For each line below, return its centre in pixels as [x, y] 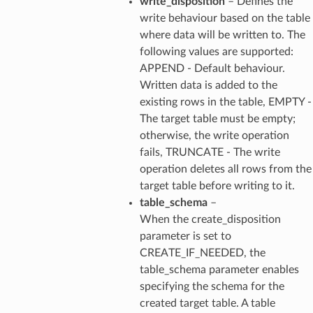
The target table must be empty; [217, 118]
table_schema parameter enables [219, 269]
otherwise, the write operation [214, 135]
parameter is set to [185, 236]
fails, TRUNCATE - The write [210, 152]
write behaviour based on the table [225, 18]
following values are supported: [216, 51]
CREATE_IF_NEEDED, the [202, 253]
